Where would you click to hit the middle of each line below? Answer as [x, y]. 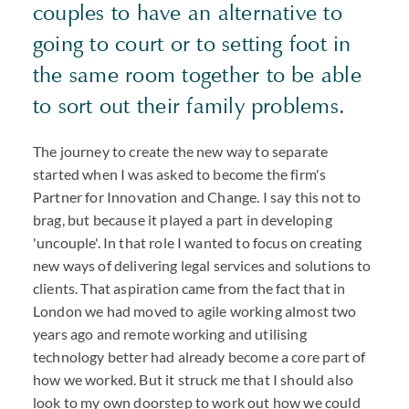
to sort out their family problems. [189, 106]
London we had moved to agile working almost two [195, 311]
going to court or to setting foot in [192, 44]
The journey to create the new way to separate [181, 151]
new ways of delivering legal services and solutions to [202, 265]
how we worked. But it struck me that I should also [194, 379]
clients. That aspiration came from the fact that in [189, 288]
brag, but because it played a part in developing [183, 220]
